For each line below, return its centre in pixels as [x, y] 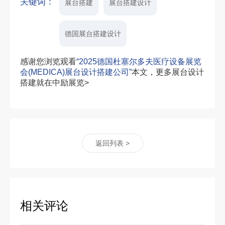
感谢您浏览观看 [48, 61]
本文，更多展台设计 [168, 72]
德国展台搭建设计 [93, 33]
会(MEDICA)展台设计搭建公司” [76, 72]
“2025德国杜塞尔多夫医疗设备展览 [139, 61]
